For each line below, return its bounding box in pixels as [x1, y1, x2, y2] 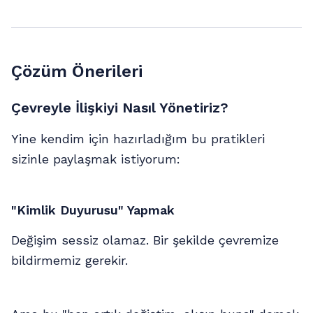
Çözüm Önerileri [11, 61, 143, 81]
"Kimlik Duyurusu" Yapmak [11, 203, 175, 218]
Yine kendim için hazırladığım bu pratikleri [11, 131, 265, 147]
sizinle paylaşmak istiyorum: [11, 152, 180, 167]
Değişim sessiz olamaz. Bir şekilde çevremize [11, 233, 279, 248]
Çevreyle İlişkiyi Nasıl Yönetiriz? [11, 99, 228, 117]
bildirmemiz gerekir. [11, 253, 128, 268]
